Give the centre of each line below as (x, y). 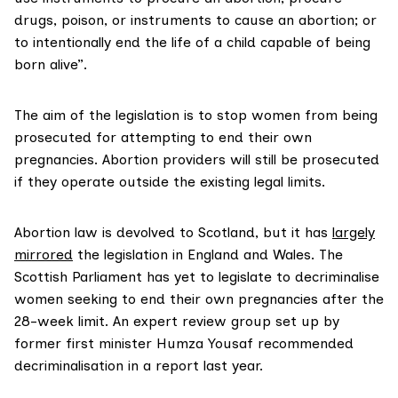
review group (227, 322)
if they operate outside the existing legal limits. (172, 182)
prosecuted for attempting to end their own (163, 138)
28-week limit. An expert (98, 322)
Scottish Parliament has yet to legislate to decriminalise (197, 277)
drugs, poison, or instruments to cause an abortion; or (195, 20)
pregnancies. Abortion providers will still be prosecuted (197, 160)
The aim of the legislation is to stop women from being (196, 115)
